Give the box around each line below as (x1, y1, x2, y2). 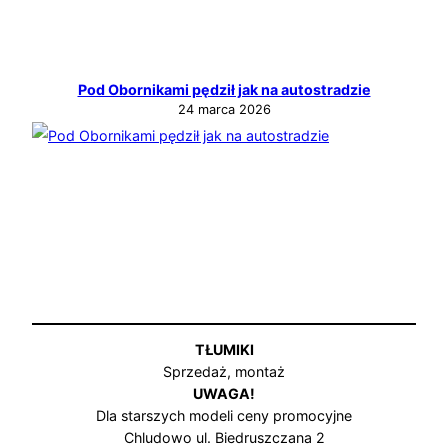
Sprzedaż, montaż (163, 363, 285, 381)
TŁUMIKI (194, 341, 254, 359)
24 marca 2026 (177, 101, 271, 117)
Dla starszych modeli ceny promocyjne (96, 407, 352, 425)
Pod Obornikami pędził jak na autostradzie (77, 80, 371, 98)
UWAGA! (193, 385, 255, 403)
